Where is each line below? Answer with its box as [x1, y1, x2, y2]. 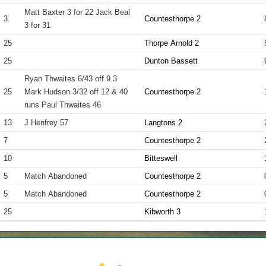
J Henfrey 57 [24, 118, 69, 127]
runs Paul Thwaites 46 [24, 100, 102, 109]
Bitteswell [144, 154, 178, 163]
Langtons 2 [144, 118, 183, 127]
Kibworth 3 [144, 207, 181, 216]
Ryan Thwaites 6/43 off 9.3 [24, 74, 118, 83]
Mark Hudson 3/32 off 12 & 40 [24, 87, 128, 96]
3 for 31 [24, 21, 51, 30]
